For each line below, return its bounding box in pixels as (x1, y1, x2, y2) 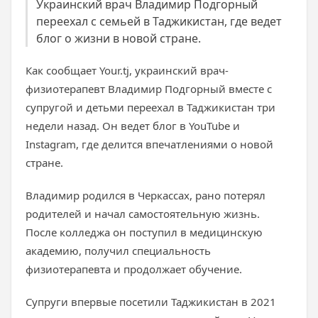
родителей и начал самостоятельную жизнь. (26, 207, 260, 221)
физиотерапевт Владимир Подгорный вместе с (26, 82, 272, 96)
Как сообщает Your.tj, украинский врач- (26, 63, 229, 77)
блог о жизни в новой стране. (36, 31, 201, 46)
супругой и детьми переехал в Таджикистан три (26, 100, 275, 114)
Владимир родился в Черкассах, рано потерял (26, 188, 265, 202)
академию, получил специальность (26, 243, 211, 258)
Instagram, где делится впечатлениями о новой (26, 137, 273, 151)
